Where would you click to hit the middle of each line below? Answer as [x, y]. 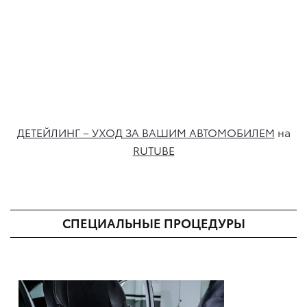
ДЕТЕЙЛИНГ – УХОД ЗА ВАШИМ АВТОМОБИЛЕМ [146, 132]
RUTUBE [153, 149]
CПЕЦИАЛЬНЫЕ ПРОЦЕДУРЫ [153, 222]
